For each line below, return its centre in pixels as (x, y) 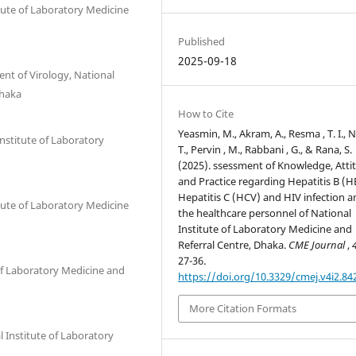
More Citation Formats (243, 309)
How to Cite (206, 114)
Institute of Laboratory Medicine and (265, 229)
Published (202, 41)
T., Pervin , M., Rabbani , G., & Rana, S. (265, 149)
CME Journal (318, 245)
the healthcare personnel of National (265, 213)
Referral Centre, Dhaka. (234, 245)
